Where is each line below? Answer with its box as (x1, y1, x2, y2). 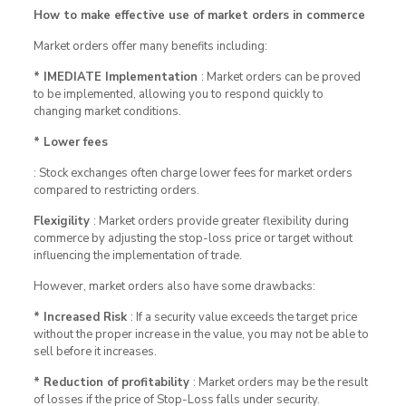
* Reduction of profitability (33, 373, 193, 391)
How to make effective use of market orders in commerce (33, 6, 365, 24)
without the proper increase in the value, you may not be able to (33, 325, 369, 343)
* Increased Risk (33, 308, 130, 325)
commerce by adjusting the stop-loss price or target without (33, 229, 353, 246)
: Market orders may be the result (192, 373, 368, 391)
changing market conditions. (33, 102, 181, 120)
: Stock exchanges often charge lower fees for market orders (33, 164, 353, 181)
